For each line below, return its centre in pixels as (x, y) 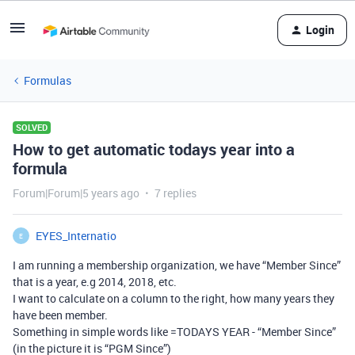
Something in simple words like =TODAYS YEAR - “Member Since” (174, 332)
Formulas (48, 80)
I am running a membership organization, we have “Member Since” (177, 265)
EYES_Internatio (76, 236)
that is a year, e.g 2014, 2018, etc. (95, 282)
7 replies (176, 193)
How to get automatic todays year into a (154, 149)
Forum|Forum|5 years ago (76, 193)
